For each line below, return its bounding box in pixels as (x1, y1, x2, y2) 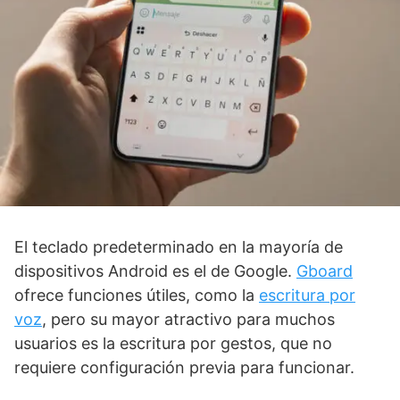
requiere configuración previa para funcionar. (14, 357, 354, 377)
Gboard (296, 261, 353, 280)
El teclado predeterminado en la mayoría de (14, 237, 343, 256)
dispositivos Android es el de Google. (14, 261, 296, 280)
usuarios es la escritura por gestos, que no (14, 333, 332, 353)
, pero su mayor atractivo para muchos (42, 309, 335, 329)
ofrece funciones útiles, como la (14, 285, 259, 304)
